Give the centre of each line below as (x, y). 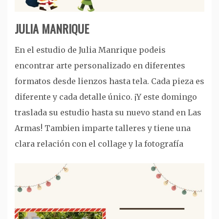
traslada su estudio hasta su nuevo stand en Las (108, 112)
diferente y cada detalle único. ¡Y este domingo (106, 97)
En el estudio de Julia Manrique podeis (90, 50)
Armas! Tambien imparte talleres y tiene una (103, 128)
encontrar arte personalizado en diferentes (100, 65)
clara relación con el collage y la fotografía (99, 143)
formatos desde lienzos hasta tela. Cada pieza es (109, 81)
